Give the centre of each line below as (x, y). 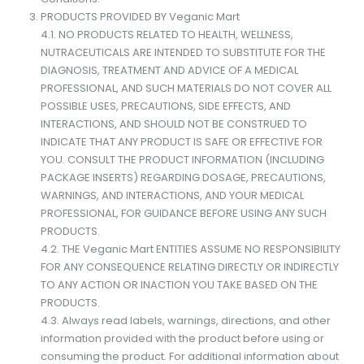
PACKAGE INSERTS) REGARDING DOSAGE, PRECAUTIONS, (183, 177)
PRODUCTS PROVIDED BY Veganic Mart (140, 16)
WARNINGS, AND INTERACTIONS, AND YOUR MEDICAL (172, 195)
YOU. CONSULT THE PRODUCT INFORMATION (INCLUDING (182, 159)
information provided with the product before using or (182, 338)
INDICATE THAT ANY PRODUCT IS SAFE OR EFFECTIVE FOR (181, 141)
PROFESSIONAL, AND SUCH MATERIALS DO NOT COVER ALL (186, 88)
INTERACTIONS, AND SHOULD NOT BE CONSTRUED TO (173, 123)
